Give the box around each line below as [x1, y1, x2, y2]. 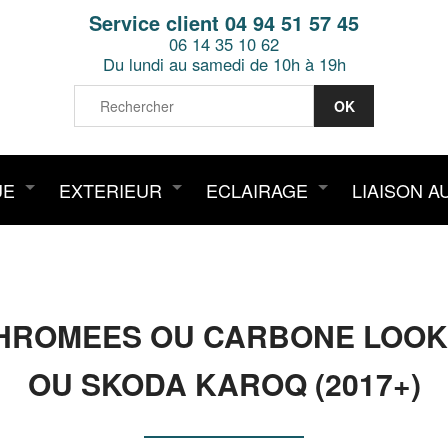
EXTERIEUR [59, 177, 162, 203]
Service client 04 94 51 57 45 [89, 8, 359, 37]
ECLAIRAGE [206, 177, 308, 203]
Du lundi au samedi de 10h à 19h [102, 52, 346, 76]
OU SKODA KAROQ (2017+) [27, 362, 421, 405]
